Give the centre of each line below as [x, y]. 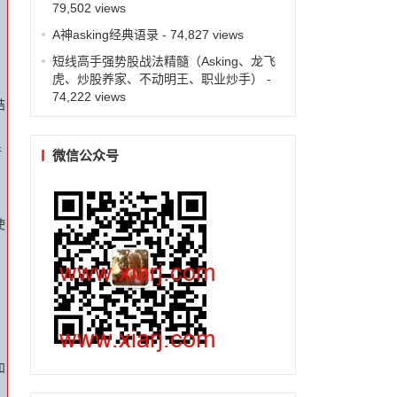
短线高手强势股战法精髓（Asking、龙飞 [163, 61]
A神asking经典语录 [105, 34]
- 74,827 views [201, 34]
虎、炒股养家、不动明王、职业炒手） [157, 78]
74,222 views [89, 96]
